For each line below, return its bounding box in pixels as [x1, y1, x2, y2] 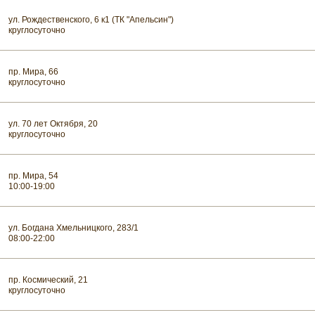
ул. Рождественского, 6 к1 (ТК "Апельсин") [8, 15, 174, 25]
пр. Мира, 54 [8, 171, 58, 181]
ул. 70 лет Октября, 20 [8, 119, 98, 129]
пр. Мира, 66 [8, 67, 58, 77]
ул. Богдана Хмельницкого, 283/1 [8, 223, 139, 233]
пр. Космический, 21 [8, 275, 88, 285]
